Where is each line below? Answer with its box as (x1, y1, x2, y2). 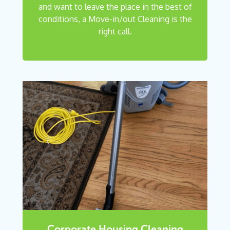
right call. (98, 26, 132, 37)
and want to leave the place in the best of (38, 2, 192, 12)
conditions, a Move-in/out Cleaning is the (38, 14, 192, 25)
